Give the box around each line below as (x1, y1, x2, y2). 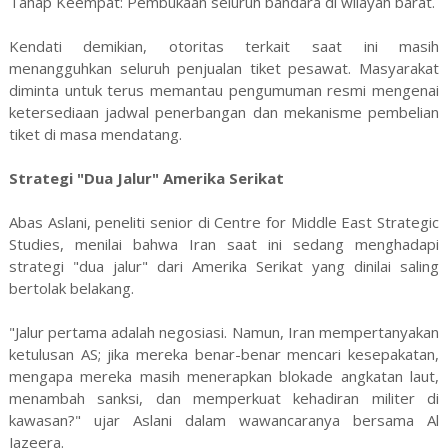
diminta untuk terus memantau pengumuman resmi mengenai (8, 79, 440, 100)
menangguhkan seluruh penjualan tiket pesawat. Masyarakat (8, 57, 440, 78)
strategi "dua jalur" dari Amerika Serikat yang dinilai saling (8, 255, 440, 276)
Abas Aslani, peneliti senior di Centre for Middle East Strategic (8, 211, 440, 232)
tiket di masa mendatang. (8, 123, 182, 144)
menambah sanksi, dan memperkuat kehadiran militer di (8, 387, 440, 408)
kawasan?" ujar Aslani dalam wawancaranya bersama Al (8, 409, 440, 430)
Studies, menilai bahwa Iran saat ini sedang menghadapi (8, 233, 440, 254)
